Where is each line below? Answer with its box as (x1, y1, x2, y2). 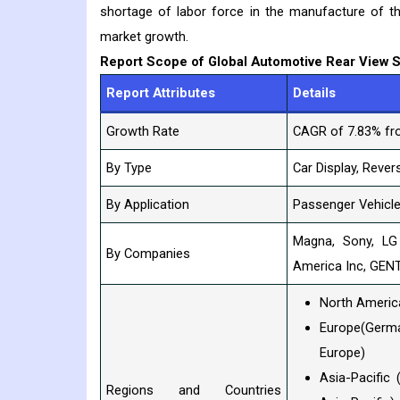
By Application (106, 196, 189, 213)
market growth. (100, 29, 188, 46)
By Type (106, 160, 152, 177)
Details (293, 85, 336, 102)
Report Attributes (106, 85, 215, 102)
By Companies (106, 246, 194, 262)
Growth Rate (106, 123, 179, 140)
